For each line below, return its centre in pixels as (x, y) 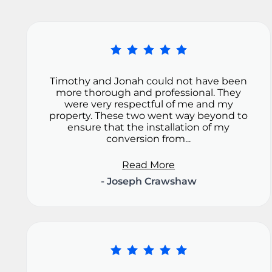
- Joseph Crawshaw (148, 182)
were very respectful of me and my (148, 104)
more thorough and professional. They (149, 93)
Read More (149, 165)
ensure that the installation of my (149, 127)
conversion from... (149, 139)
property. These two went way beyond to (149, 116)
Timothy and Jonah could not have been (149, 81)
